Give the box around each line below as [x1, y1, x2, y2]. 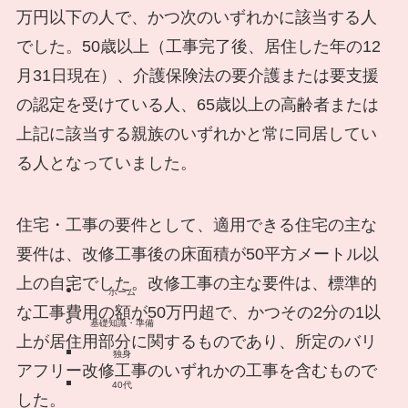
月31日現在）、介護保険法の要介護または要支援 [15, 66, 379, 86]
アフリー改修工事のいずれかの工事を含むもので [15, 361, 377, 380]
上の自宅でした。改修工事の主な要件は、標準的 [15, 273, 377, 292]
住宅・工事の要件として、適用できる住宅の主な [15, 215, 377, 234]
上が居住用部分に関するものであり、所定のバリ [15, 331, 377, 351]
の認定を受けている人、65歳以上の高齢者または [15, 96, 379, 115]
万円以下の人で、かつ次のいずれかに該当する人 [15, 8, 377, 27]
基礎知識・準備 [90, 318, 155, 328]
